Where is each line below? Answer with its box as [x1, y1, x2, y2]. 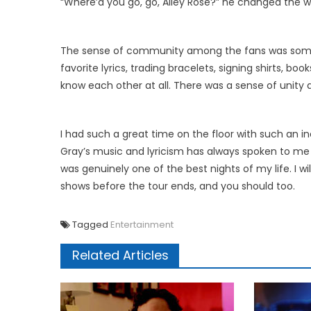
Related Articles [72, 246, 169, 264]
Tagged [72, 217, 110, 231]
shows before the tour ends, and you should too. [60, 178, 295, 193]
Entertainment [110, 217, 174, 231]
